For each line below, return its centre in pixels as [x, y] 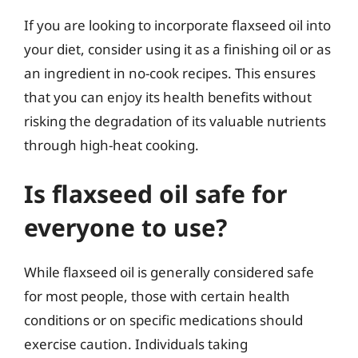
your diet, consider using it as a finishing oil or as [177, 49]
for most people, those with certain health [157, 296]
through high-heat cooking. [111, 145]
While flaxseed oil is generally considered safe [169, 272]
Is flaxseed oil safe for [155, 194]
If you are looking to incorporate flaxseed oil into [177, 25]
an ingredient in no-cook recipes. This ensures [170, 73]
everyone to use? [125, 227]
